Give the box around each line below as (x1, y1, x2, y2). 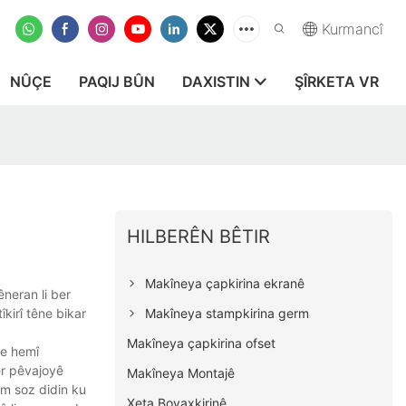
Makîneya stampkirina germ (145, 304, 310, 321)
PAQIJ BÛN (79, 72, 155, 91)
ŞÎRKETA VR (295, 72, 379, 91)
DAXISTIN (182, 72, 250, 91)
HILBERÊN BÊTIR (127, 225, 271, 247)
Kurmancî (322, 20, 383, 38)
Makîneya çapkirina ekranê (145, 275, 305, 291)
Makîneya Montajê (127, 364, 236, 381)
